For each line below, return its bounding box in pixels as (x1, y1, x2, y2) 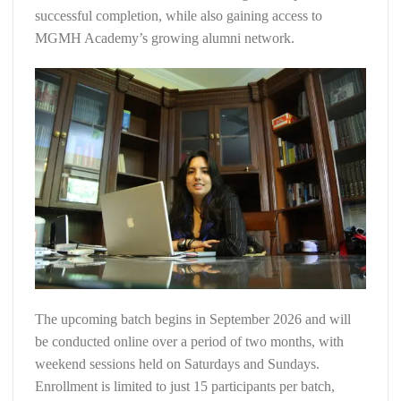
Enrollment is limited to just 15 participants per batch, (35, 378, 335, 394)
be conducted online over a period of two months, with (35, 333, 344, 349)
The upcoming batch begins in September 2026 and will (35, 311, 351, 327)
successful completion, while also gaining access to (35, 8, 322, 24)
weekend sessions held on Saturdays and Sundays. (35, 355, 320, 371)
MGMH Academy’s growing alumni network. (35, 30, 294, 47)
